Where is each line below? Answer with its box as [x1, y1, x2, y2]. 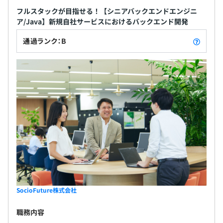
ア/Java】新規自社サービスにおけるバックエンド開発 [16, 16, 188, 26]
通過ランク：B [23, 35, 67, 46]
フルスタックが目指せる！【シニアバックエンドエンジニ [16, 5, 197, 16]
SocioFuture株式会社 [16, 186, 77, 195]
